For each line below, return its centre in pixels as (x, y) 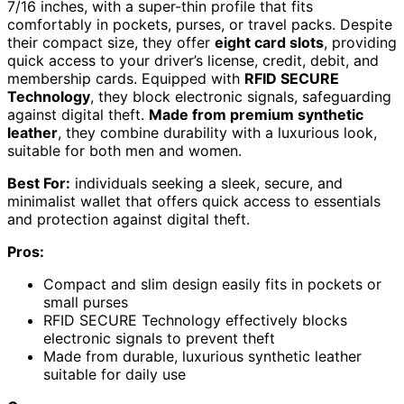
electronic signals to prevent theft (159, 339)
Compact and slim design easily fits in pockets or (212, 285)
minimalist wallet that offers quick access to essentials (194, 202)
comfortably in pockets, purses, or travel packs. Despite (200, 25)
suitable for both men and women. (124, 151)
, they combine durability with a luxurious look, (217, 133)
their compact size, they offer (111, 43)
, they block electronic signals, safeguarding (241, 97)
